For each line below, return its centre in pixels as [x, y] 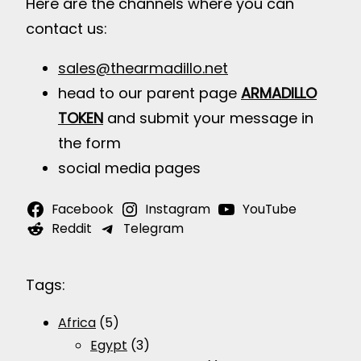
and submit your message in [208, 118]
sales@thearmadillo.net [143, 68]
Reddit [71, 229]
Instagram [178, 210]
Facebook [82, 210]
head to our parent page [149, 93]
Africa [77, 323]
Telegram [154, 229]
